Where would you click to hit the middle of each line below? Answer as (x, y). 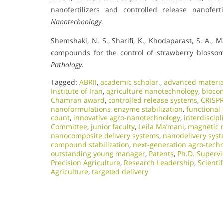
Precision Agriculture (86, 162)
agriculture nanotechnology (152, 91)
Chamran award (78, 100)
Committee (69, 126)
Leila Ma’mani (161, 126)
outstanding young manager (98, 153)
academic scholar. (130, 82)
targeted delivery (120, 171)
